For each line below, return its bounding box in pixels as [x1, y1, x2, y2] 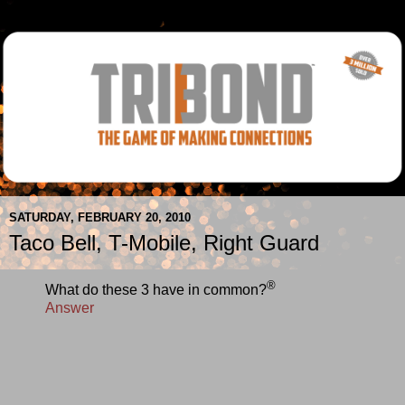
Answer [45, 299, 94, 316]
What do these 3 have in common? [45, 281, 267, 297]
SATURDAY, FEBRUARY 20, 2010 [9, 211, 191, 225]
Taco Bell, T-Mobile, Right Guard [9, 230, 319, 255]
